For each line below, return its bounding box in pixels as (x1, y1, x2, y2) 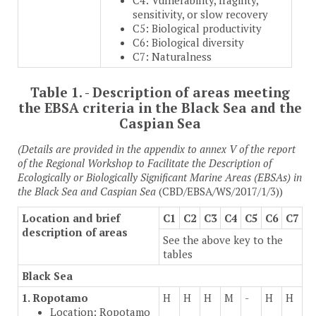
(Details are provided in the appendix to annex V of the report (18, 142, 296, 157)
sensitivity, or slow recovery (133, 7, 268, 22)
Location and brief (22, 211, 120, 226)
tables (163, 247, 193, 262)
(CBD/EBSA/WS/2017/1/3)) (159, 184, 283, 199)
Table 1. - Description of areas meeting (30, 83, 290, 102)
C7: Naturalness (133, 49, 212, 64)
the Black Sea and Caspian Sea (18, 184, 159, 199)
